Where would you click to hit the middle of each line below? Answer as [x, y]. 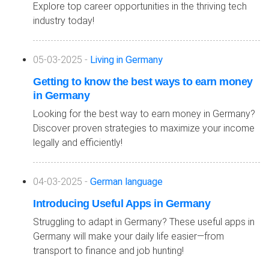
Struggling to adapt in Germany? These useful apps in [144, 222]
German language [126, 182]
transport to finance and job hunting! [108, 251]
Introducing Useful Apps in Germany [122, 204]
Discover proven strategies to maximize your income [144, 128]
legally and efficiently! [78, 143]
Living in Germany [126, 60]
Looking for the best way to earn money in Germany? [144, 114]
